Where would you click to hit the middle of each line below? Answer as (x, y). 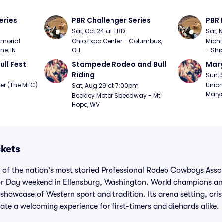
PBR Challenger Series (111, 20)
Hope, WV (86, 104)
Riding (83, 75)
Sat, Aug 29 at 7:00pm (106, 85)
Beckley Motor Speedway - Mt (116, 95)
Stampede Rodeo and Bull (119, 64)
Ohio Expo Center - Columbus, (117, 41)
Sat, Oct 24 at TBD (99, 31)
